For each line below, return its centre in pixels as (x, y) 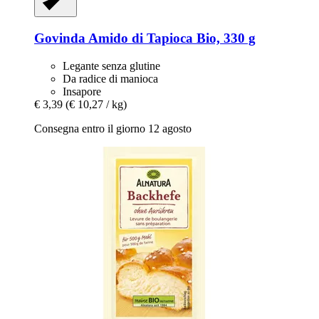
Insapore (82, 91)
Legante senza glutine (111, 66)
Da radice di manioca (110, 78)
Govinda (60, 38)
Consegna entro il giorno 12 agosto (113, 128)
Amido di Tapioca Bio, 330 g (171, 38)
